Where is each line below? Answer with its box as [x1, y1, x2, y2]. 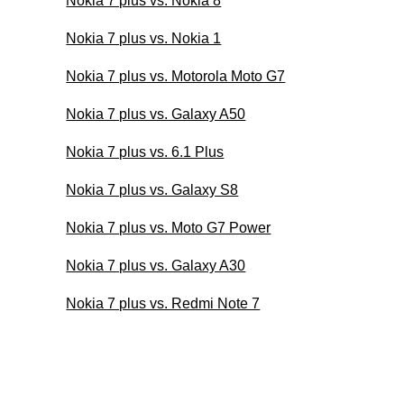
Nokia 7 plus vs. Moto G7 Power [66, 219, 271, 235]
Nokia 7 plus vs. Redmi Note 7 [66, 295, 261, 311]
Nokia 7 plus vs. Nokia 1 [66, 30, 222, 46]
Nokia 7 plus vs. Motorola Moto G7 [66, 68, 286, 84]
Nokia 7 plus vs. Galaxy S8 [66, 181, 239, 197]
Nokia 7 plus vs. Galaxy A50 [66, 106, 246, 122]
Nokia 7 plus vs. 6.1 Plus [66, 143, 225, 160]
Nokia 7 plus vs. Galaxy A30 [66, 257, 246, 273]
